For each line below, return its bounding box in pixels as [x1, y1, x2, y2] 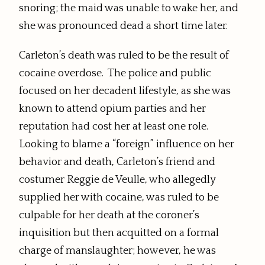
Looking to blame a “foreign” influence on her [19, 138, 234, 151]
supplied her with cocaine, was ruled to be [19, 192, 219, 204]
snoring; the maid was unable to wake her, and [19, 2, 238, 15]
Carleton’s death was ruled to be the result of [19, 50, 229, 62]
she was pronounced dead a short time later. [19, 20, 228, 33]
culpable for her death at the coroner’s [19, 209, 199, 222]
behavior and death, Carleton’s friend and [19, 156, 215, 169]
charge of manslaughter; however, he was [19, 245, 216, 257]
